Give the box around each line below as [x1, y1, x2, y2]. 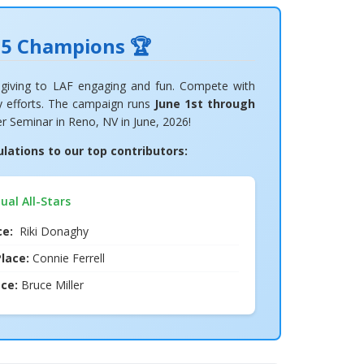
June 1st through [154, 95, 256, 111]
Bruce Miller [17, 276, 84, 292]
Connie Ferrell [28, 249, 105, 266]
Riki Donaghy [19, 223, 89, 239]
